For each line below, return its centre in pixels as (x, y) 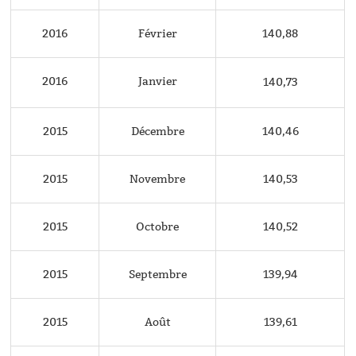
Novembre (158, 179)
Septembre (157, 274)
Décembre (157, 131)
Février (157, 33)
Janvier (157, 81)
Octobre (158, 226)
